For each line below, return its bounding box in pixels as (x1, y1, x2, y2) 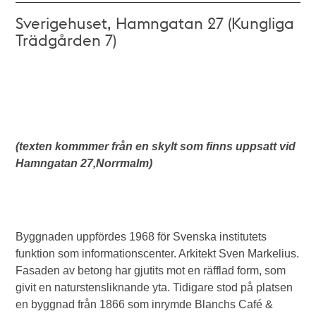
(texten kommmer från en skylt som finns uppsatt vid (16, 140, 296, 152)
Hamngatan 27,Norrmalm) (16, 157, 153, 169)
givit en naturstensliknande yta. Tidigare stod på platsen (16, 281, 293, 293)
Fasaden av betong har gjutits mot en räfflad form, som (16, 265, 286, 276)
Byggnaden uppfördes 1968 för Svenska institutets (16, 231, 267, 243)
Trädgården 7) (16, 30, 117, 49)
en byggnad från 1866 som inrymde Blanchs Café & (16, 298, 274, 310)
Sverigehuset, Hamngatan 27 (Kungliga (16, 13, 295, 32)
